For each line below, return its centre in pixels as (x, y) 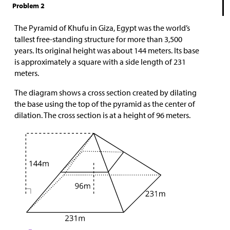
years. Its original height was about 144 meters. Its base (107, 51)
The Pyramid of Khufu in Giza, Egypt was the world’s (102, 28)
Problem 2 (28, 6)
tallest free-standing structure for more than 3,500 (98, 39)
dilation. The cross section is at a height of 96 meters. (102, 115)
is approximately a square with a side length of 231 (100, 62)
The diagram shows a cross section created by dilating (106, 93)
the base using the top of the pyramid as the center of (105, 104)
